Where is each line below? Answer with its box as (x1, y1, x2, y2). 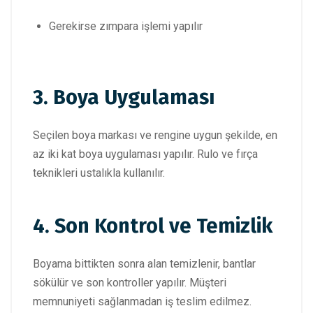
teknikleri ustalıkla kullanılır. (33, 166, 165, 180)
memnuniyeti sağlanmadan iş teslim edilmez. (33, 295, 252, 309)
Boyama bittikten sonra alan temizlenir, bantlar (33, 257, 256, 271)
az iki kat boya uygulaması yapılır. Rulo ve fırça (33, 147, 258, 161)
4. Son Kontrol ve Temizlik (33, 214, 272, 239)
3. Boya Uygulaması (33, 85, 215, 110)
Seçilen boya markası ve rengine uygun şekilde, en (33, 128, 277, 142)
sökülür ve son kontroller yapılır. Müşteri (33, 276, 226, 290)
